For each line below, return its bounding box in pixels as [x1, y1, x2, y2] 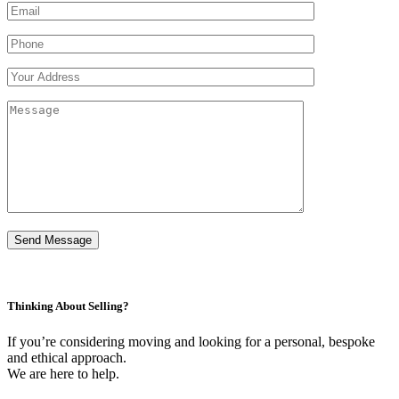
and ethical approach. [7, 349, 126, 365]
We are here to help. [7, 365, 119, 381]
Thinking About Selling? [7, 299, 129, 313]
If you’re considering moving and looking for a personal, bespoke [7, 333, 375, 349]
